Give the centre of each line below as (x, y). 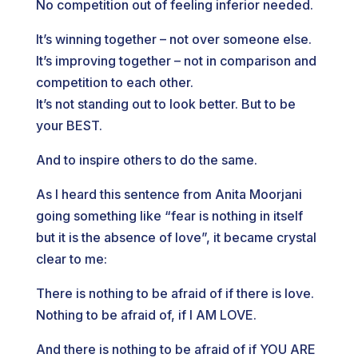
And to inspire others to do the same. (146, 160)
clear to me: (71, 259)
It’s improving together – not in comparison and (176, 61)
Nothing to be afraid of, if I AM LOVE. (146, 315)
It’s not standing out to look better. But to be (165, 104)
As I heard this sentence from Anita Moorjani (169, 194)
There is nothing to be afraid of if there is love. (175, 293)
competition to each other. (114, 82)
